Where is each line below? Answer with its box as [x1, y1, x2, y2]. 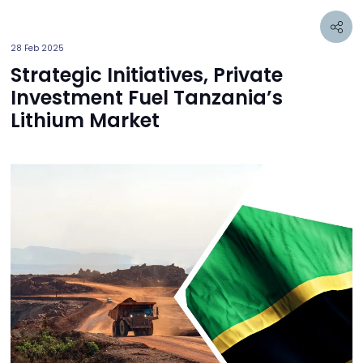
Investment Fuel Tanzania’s [11, 84, 283, 111]
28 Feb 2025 [11, 42, 64, 54]
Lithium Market [11, 107, 160, 134]
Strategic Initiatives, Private [11, 62, 283, 88]
